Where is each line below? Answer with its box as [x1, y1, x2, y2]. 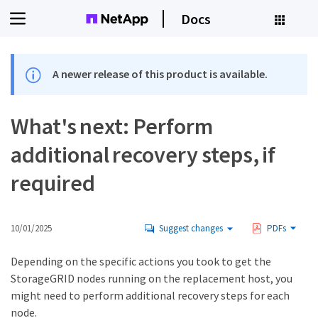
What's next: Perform [11, 112, 213, 141]
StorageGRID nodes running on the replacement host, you [11, 271, 292, 286]
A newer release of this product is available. [53, 67, 268, 81]
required [11, 169, 95, 198]
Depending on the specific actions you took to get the [11, 254, 271, 269]
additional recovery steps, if [11, 141, 276, 170]
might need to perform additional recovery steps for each [11, 288, 290, 303]
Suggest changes [159, 222, 223, 235]
